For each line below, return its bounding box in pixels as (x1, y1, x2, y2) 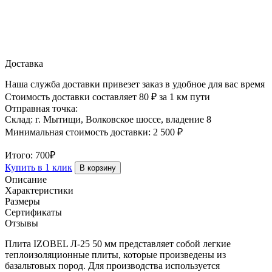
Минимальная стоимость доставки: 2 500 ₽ (5, 127, 183, 138)
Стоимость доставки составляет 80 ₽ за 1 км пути (5, 92, 210, 103)
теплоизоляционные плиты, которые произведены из (5, 250, 226, 260)
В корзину (80, 163, 116, 173)
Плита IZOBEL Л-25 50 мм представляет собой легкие (5, 239, 231, 250)
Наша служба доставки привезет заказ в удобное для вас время (5, 79, 265, 90)
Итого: (5, 150, 35, 161)
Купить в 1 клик (5, 162, 72, 173)
